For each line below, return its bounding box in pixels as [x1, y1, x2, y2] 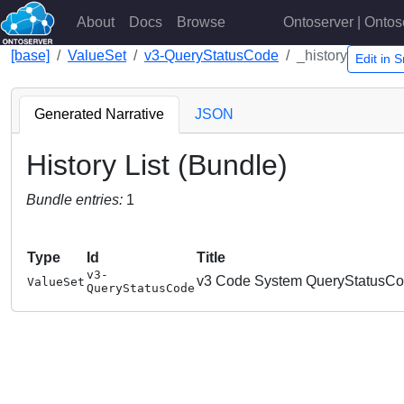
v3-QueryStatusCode [144, 48, 279, 63]
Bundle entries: [26, 192, 126, 207]
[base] [11, 48, 50, 63]
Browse [176, 14, 225, 30]
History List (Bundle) [26, 149, 288, 181]
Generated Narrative [34, 106, 164, 122]
